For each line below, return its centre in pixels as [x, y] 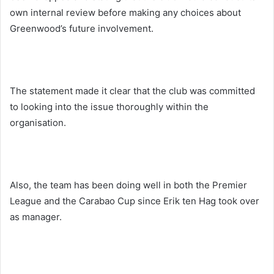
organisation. [38, 122]
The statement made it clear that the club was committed [132, 91]
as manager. [36, 217]
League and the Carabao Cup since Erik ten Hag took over [135, 201]
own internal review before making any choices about [125, 12]
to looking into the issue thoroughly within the [109, 106]
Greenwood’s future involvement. [82, 28]
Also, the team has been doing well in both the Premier [128, 185]
